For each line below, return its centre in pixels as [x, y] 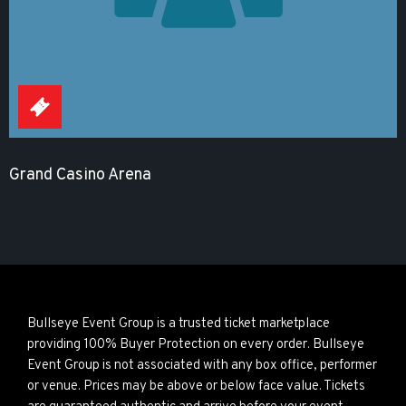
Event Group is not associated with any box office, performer [202, 366]
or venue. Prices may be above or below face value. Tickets [196, 387]
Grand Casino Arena [80, 175]
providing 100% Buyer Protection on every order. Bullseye [196, 345]
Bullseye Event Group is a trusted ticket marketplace [179, 324]
